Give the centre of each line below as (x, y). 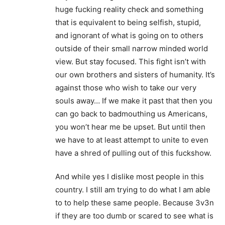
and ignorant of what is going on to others (129, 36)
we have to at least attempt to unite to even (132, 140)
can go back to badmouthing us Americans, (131, 114)
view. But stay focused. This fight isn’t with (131, 62)
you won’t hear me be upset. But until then (130, 127)
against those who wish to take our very (126, 88)
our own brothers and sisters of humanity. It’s (135, 75)
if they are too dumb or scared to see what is (134, 216)
